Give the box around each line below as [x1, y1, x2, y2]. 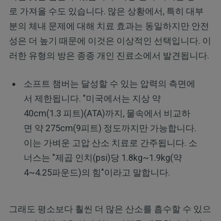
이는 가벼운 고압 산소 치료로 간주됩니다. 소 [23, 137, 197, 148]
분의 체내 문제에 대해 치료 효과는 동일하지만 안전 [8, 20, 209, 31]
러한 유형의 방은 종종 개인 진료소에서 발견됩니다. [8, 50, 209, 61]
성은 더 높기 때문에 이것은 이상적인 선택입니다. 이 [8, 35, 211, 46]
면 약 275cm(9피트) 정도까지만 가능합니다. [23, 122, 196, 133]
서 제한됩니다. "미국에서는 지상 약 [23, 93, 161, 104]
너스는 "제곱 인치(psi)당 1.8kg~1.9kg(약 [23, 152, 182, 163]
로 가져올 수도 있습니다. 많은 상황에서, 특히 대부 [8, 5, 204, 16]
